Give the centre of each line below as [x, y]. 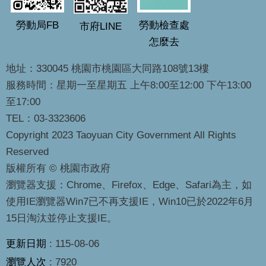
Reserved [27, 151]
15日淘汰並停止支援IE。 [61, 218]
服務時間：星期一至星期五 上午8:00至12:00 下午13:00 [129, 85]
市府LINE [101, 26]
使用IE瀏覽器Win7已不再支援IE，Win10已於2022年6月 [130, 201]
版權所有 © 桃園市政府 [58, 168]
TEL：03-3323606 [46, 118]
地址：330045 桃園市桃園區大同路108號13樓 [107, 68]
